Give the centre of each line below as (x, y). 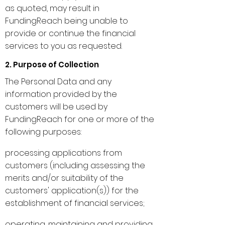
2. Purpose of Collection (52, 65)
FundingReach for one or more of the (80, 119)
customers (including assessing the (75, 165)
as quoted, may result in (52, 8)
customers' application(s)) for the (72, 191)
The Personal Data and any (58, 82)
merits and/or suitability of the (64, 178)
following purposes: (44, 132)
